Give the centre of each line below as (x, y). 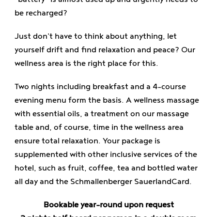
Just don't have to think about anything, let (95, 37)
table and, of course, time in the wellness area (99, 128)
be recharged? (41, 13)
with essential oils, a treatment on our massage (101, 114)
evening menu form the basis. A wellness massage (107, 101)
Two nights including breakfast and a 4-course (100, 87)
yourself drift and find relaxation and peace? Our (105, 50)
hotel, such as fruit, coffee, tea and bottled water (106, 168)
